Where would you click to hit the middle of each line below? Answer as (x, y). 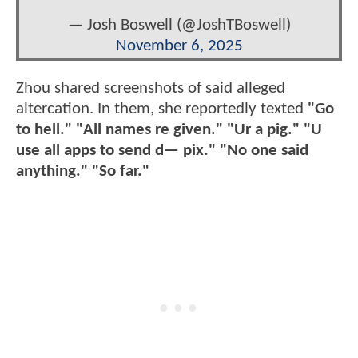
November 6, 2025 (179, 46)
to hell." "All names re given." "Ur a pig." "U (169, 129)
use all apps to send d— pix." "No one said (162, 150)
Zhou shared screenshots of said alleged (151, 88)
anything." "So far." (83, 171)
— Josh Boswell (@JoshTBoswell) (179, 26)
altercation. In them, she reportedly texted (162, 109)
